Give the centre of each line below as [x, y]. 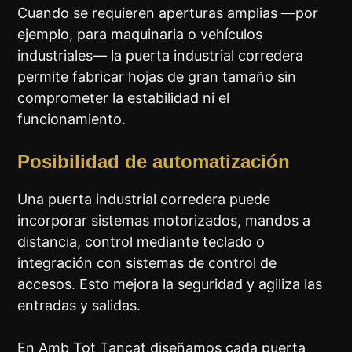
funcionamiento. [72, 119]
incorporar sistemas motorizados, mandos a [164, 221]
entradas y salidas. [79, 306]
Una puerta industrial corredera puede [144, 200]
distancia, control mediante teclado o [141, 242]
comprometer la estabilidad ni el [124, 98]
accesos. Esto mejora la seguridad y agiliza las [170, 284]
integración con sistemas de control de [147, 263]
